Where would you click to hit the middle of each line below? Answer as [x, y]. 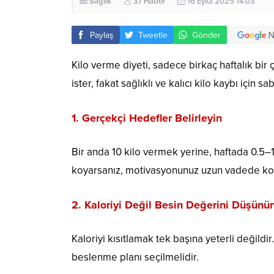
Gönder [206, 35]
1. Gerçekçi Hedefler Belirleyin [147, 118]
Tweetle [153, 35]
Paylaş [102, 35]
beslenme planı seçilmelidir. [135, 257]
